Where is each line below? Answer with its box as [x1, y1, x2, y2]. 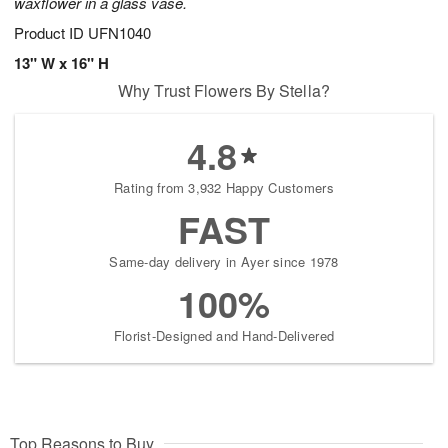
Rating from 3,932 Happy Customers [114, 178, 334, 198]
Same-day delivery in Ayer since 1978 [109, 252, 339, 272]
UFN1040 [88, 22, 151, 44]
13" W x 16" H [14, 52, 109, 75]
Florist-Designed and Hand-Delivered [113, 326, 335, 346]
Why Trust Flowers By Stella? [118, 79, 330, 103]
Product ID [14, 22, 88, 44]
